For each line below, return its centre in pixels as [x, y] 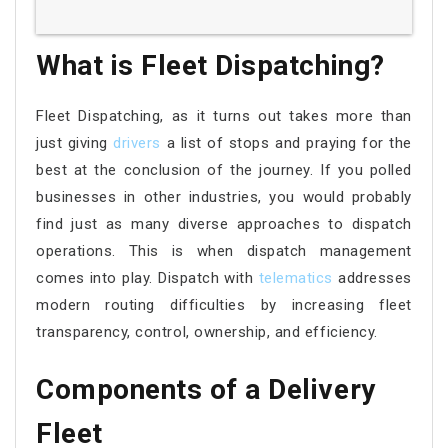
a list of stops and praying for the [289, 142]
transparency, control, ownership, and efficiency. [207, 331]
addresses [372, 277]
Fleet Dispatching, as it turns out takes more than [224, 115]
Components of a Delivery [206, 389]
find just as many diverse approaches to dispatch [224, 223]
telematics [296, 277]
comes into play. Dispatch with [147, 277]
